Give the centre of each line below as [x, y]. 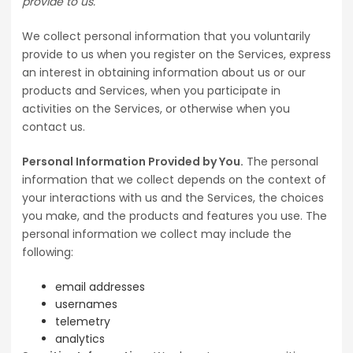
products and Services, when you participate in [151, 91]
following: [48, 253]
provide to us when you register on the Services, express [176, 55]
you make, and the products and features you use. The [175, 216]
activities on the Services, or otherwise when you [156, 109]
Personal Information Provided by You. [133, 162]
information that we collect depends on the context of [174, 180]
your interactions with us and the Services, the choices [173, 198]
